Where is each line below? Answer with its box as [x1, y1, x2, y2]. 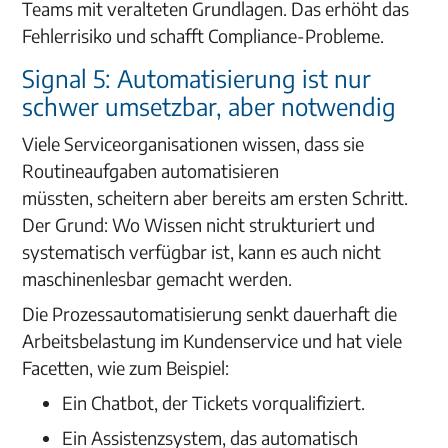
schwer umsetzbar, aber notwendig [22, 91, 397, 121]
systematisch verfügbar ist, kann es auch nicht [22, 240, 382, 263]
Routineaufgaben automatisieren [22, 159, 280, 182]
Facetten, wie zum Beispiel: [22, 356, 230, 379]
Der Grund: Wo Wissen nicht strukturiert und [22, 213, 376, 236]
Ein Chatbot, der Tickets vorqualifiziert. [62, 391, 366, 414]
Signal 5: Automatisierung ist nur [22, 63, 372, 93]
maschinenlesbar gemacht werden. [22, 267, 293, 290]
